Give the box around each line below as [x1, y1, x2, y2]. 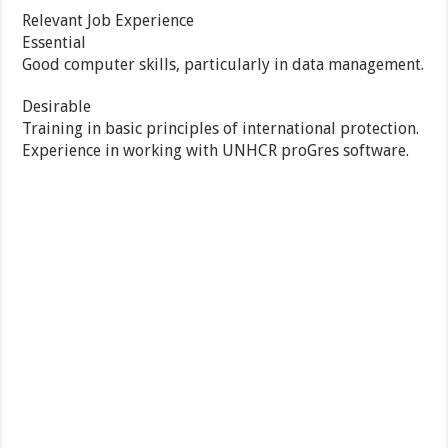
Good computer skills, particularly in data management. [22, 55, 425, 75]
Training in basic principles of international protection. [22, 119, 420, 139]
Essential [22, 33, 87, 53]
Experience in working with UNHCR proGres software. [22, 141, 410, 161]
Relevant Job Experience [22, 11, 195, 31]
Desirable [22, 97, 92, 117]
